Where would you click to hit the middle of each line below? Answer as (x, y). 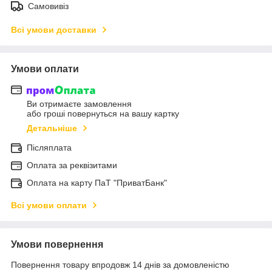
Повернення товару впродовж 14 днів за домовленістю (120, 265)
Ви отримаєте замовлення (79, 104)
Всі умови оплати (49, 206)
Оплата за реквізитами (72, 165)
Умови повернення (57, 245)
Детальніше (52, 128)
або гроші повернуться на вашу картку (103, 114)
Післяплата (49, 148)
